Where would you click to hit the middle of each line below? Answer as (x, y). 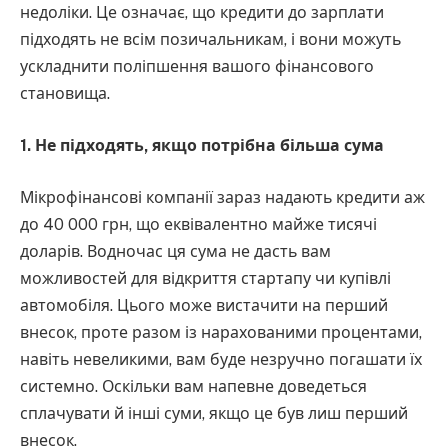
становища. (65, 94)
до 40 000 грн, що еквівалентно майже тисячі (198, 224)
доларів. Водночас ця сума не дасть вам (175, 251)
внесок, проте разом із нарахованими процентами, (221, 332)
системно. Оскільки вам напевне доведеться (193, 386)
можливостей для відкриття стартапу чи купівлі (205, 278)
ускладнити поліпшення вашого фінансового (197, 67)
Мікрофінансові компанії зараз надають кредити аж (222, 197)
